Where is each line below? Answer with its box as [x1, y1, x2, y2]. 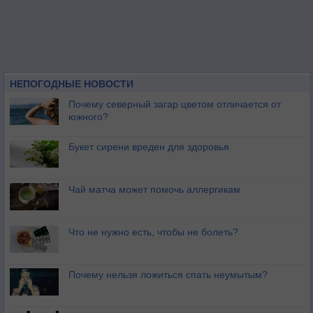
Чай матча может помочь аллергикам [68, 184, 240, 195]
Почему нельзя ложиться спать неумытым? [68, 269, 268, 280]
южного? [68, 111, 108, 122]
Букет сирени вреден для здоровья [68, 141, 229, 152]
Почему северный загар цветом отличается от [68, 99, 281, 110]
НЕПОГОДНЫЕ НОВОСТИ [10, 78, 133, 89]
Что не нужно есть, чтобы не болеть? [68, 226, 238, 238]
